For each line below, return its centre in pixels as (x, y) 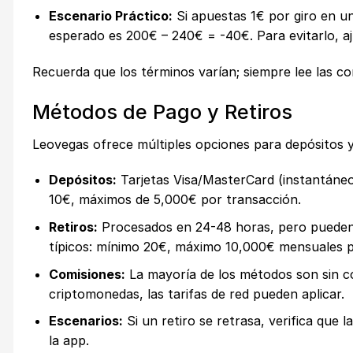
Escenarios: (85, 321)
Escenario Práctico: (110, 16)
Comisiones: (87, 274)
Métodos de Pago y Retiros (162, 111)
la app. (69, 341)
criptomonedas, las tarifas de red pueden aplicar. (196, 294)
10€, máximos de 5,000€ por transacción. (175, 200)
